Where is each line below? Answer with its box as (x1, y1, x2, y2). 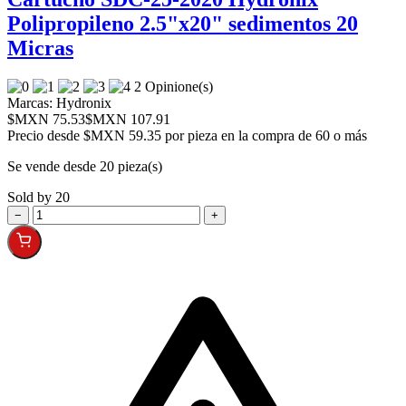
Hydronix (53, 94, 111, 111)
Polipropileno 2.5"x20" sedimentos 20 (7, 11, 358, 35)
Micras (7, 35, 73, 60)
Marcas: (7, 94, 53, 111)
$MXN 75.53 (7, 111, 85, 127)
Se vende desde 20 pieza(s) (7, 158, 162, 174)
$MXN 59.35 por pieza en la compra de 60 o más (83, 127, 367, 143)
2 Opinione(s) (134, 78, 217, 94)
